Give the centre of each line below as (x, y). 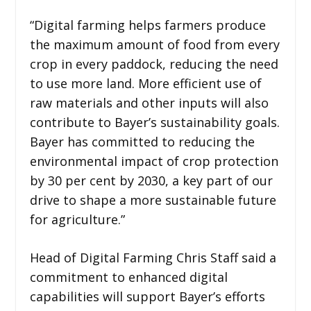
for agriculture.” (77, 219)
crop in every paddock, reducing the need (154, 64)
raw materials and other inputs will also (149, 103)
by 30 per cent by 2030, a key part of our (151, 180)
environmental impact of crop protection (154, 161)
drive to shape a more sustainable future (153, 200)
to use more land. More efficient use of (145, 83)
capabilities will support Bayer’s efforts (147, 296)
